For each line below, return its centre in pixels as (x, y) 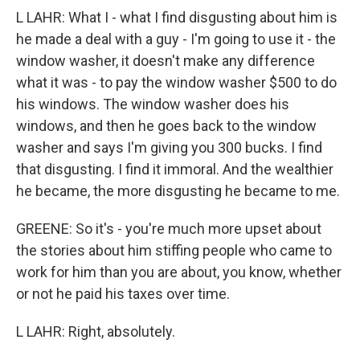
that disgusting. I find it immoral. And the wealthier (175, 170)
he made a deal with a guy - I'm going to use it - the (176, 39)
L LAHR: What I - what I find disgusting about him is (177, 18)
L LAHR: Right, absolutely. (96, 332)
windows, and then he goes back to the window (166, 126)
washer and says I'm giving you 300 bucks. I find (169, 148)
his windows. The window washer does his (153, 104)
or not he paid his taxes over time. (123, 294)
